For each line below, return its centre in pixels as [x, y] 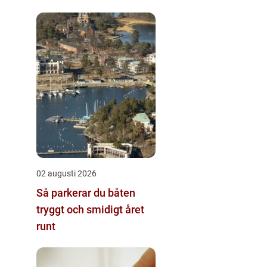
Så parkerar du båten [86, 193]
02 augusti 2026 [66, 173]
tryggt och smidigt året [90, 209]
